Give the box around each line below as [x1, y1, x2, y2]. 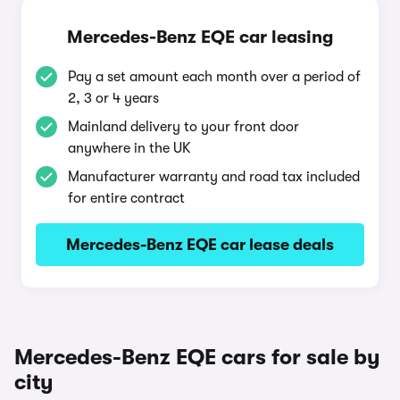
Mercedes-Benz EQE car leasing [67, 27, 333, 47]
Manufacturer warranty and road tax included [68, 169, 360, 185]
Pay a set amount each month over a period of [68, 69, 361, 85]
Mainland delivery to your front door [68, 119, 299, 135]
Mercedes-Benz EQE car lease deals [66, 236, 334, 254]
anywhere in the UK [68, 140, 191, 156]
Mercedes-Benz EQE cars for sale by [14, 345, 380, 370]
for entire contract [68, 190, 185, 206]
